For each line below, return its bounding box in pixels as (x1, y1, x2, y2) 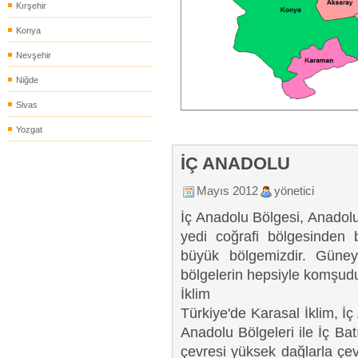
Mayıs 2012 (197, 184, 258, 197)
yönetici (274, 184, 314, 197)
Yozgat (16, 125, 42, 134)
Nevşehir (16, 50, 51, 60)
